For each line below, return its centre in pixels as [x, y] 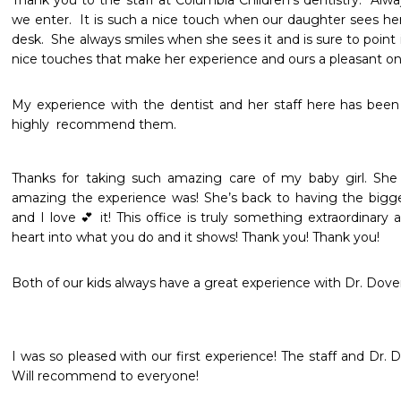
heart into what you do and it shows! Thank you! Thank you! [197, 237]
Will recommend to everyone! [105, 376]
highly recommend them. [96, 124]
